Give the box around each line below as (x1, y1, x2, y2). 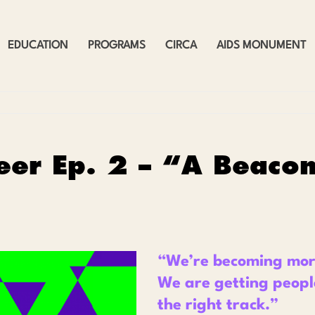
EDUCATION (8, 40, 68, 52)
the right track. (157, 297, 270, 313)
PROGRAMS (88, 40, 146, 52)
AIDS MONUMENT (217, 40, 306, 52)
